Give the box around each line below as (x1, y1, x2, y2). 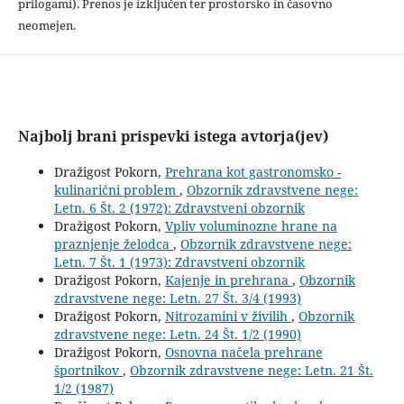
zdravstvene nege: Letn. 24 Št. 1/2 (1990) (53, 326, 301, 344)
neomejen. (17, 17, 76, 34)
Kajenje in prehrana (164, 271, 292, 289)
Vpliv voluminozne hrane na (164, 217, 337, 235)
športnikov (53, 362, 123, 380)
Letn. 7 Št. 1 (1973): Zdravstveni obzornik (53, 253, 305, 271)
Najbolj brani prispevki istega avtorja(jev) (17, 126, 328, 147)
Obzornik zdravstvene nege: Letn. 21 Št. (129, 362, 373, 380)
